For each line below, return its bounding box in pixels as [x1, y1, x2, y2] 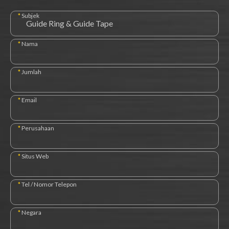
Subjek [21, 11, 39, 19]
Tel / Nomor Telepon [21, 180, 77, 188]
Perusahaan [21, 124, 54, 132]
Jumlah [21, 67, 41, 76]
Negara [21, 208, 41, 216]
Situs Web [21, 152, 49, 160]
